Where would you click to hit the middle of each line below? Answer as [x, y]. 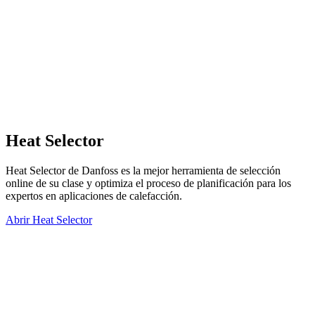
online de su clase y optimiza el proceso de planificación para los [148, 183]
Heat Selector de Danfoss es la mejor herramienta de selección [143, 170]
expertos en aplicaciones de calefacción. [94, 195]
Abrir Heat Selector [49, 219]
